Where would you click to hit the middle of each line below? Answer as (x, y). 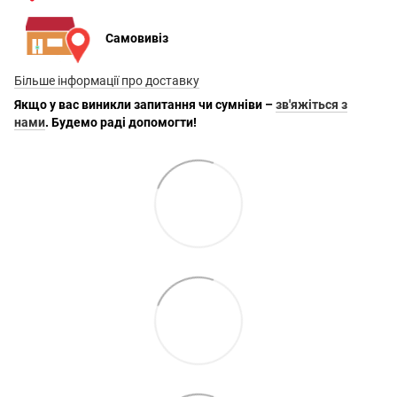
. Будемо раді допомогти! (121, 123)
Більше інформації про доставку (107, 81)
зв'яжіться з (311, 105)
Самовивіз (137, 38)
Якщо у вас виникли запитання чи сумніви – (144, 105)
